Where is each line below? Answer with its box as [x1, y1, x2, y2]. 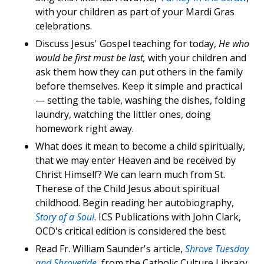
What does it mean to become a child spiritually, [35, 139, 245, 153]
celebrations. [35, 19, 92, 32]
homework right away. [35, 121, 134, 135]
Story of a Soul [35, 210, 94, 223]
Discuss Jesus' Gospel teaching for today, [35, 37, 219, 50]
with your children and [146, 51, 246, 64]
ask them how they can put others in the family [35, 65, 243, 78]
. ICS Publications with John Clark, [94, 210, 241, 223]
